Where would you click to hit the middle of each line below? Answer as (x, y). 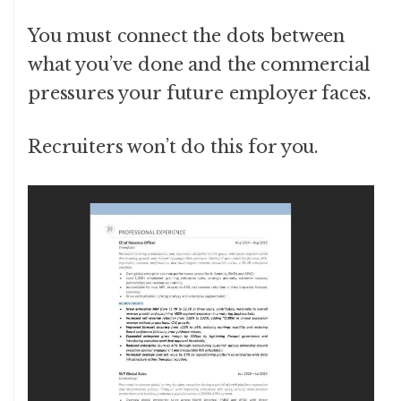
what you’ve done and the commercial (199, 65)
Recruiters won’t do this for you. (174, 147)
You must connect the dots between (187, 36)
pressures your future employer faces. (200, 94)
